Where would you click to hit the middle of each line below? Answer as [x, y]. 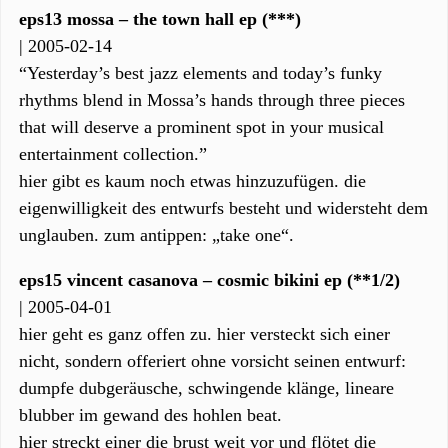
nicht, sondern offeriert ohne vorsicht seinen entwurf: [212, 361]
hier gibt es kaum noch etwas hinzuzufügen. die [192, 181]
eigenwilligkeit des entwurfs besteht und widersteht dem [223, 208]
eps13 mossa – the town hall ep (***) [160, 19]
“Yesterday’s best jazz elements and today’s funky [200, 73]
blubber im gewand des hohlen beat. [150, 415]
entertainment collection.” [113, 154]
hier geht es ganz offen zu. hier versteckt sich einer [204, 334]
